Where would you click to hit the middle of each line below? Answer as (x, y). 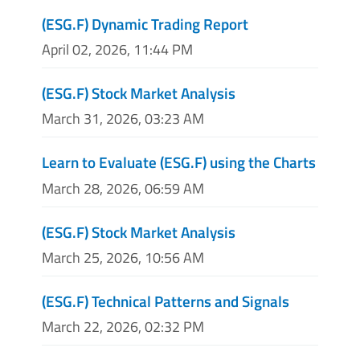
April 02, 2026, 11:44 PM (117, 50)
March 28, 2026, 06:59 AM (123, 188)
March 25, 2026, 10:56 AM (123, 257)
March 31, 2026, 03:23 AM (123, 119)
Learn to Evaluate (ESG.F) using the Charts (179, 162)
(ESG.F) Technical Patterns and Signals (166, 301)
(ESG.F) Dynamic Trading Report (145, 24)
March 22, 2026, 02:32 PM (123, 327)
